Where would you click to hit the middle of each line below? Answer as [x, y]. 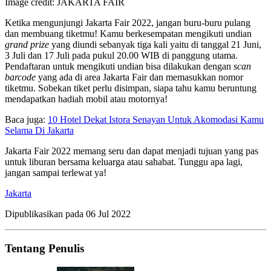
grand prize [28, 45]
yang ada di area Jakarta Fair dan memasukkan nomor [141, 77]
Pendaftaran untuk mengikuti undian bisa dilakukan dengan [119, 67]
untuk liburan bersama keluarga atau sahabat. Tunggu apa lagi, [124, 162]
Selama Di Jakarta [39, 131]
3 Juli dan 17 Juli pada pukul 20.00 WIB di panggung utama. [121, 56]
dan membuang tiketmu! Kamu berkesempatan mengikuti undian [128, 34]
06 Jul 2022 [108, 214]
